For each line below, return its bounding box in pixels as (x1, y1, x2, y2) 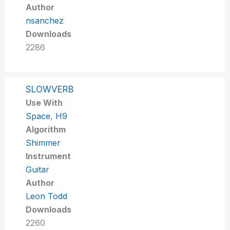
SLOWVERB (26, 84, 74, 94)
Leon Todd (26, 190, 68, 201)
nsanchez (26, 15, 64, 26)
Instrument (26, 150, 71, 161)
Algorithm (26, 124, 66, 135)
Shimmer (26, 137, 61, 148)
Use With (26, 97, 63, 108)
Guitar (26, 164, 50, 175)
